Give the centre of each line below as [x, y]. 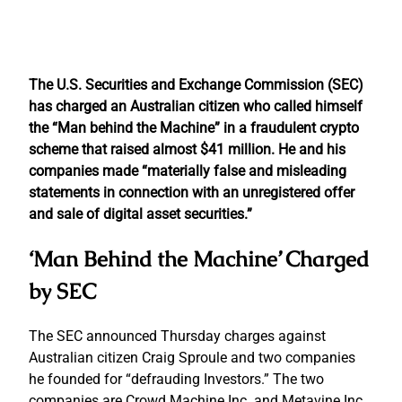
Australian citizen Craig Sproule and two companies [192, 357]
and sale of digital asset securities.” [140, 214]
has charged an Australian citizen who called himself [196, 106]
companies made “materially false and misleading [188, 170]
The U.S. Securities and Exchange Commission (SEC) [196, 84]
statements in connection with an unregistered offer [192, 192]
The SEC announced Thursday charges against [177, 336]
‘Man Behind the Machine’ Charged [199, 258]
